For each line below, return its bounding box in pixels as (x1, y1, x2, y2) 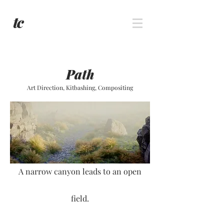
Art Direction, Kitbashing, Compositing (27, 83, 133, 91)
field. (71, 193, 89, 203)
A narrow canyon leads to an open (18, 166, 141, 176)
